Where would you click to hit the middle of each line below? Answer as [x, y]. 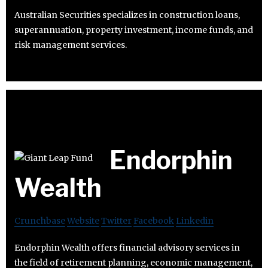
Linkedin [195, 221]
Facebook [154, 221]
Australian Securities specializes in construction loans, [127, 15]
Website [83, 221]
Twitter [116, 221]
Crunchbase [40, 221]
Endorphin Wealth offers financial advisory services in [127, 248]
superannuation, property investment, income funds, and [134, 30]
